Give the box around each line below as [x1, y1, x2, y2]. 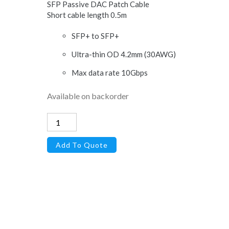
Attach [47, 128, 71, 139]
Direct [47, 114, 69, 125]
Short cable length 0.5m [47, 10, 127, 20]
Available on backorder [47, 90, 129, 101]
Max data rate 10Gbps [72, 67, 148, 77]
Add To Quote [55, 140, 108, 149]
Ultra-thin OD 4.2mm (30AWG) [72, 49, 176, 59]
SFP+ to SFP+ [72, 31, 119, 40]
